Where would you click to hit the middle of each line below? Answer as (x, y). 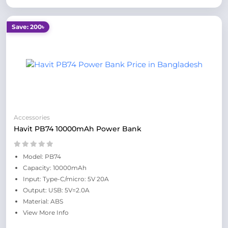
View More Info (46, 212)
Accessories (32, 117)
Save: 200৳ (28, 27)
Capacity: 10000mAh (55, 168)
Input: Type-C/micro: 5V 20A (66, 179)
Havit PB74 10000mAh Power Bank (78, 129)
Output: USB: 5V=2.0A (56, 190)
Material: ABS (43, 201)
